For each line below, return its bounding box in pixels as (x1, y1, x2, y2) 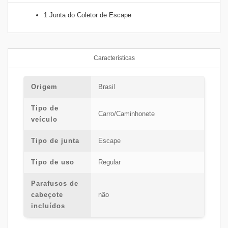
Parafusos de (31, 179, 78, 187)
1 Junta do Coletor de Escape (44, 11, 131, 19)
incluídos (31, 202, 65, 210)
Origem (31, 82, 58, 91)
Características (93, 54, 135, 62)
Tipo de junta (31, 136, 79, 145)
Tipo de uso (31, 158, 74, 166)
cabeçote (31, 190, 63, 198)
